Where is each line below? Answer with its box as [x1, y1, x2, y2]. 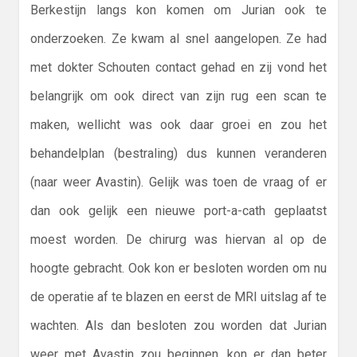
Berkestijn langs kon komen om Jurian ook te [30, 2, 327, 18]
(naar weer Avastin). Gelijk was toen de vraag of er [30, 175, 327, 190]
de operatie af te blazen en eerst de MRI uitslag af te [30, 289, 327, 305]
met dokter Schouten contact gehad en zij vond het [30, 60, 327, 76]
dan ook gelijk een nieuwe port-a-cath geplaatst [30, 203, 327, 219]
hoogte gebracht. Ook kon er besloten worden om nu [30, 261, 327, 277]
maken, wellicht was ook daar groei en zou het [30, 117, 327, 133]
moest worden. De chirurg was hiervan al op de [30, 232, 327, 248]
